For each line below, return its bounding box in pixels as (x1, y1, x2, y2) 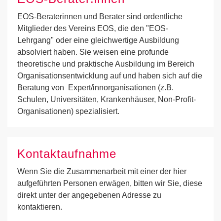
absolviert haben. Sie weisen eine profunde (17, 48, 169, 56)
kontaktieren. (17, 203, 62, 211)
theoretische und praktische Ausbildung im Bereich (17, 60, 194, 68)
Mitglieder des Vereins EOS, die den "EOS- (17, 24, 168, 33)
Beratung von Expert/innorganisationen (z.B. (17, 83, 174, 92)
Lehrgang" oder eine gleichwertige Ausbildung (17, 36, 179, 44)
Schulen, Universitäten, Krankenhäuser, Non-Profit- (17, 95, 196, 104)
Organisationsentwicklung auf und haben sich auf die (17, 72, 202, 80)
